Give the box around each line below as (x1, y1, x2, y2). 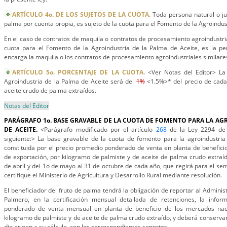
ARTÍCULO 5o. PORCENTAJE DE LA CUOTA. (12, 68, 145, 77)
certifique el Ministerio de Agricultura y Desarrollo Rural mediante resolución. (4, 171, 222, 179)
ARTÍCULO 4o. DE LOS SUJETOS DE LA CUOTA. (12, 10, 150, 19)
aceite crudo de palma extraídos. (4, 86, 96, 95)
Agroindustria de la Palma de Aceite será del (4, 77, 136, 86)
